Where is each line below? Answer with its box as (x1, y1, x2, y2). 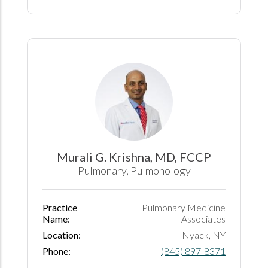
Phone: (42, 245, 71, 257)
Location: (42, 229, 81, 240)
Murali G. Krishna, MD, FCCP (57, 149, 211, 164)
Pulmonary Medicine (142, 201, 226, 213)
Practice (42, 201, 77, 213)
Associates (181, 212, 226, 224)
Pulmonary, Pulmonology (77, 163, 191, 177)
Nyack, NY (182, 229, 226, 240)
